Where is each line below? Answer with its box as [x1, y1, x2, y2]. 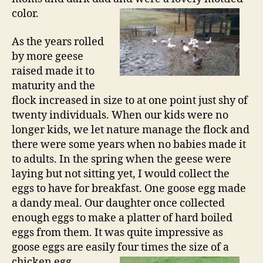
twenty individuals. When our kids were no [12, 108, 228, 122]
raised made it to [12, 64, 95, 78]
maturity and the [12, 79, 95, 93]
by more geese [12, 49, 83, 63]
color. [12, 7, 39, 21]
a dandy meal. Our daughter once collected [12, 196, 225, 210]
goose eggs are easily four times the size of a [12, 240, 229, 254]
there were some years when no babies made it [12, 137, 246, 151]
